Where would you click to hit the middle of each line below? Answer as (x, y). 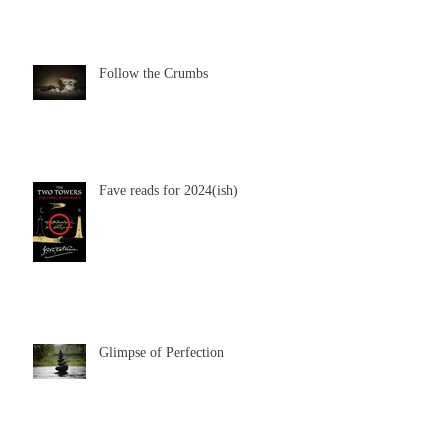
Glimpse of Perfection (161, 352)
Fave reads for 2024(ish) (168, 190)
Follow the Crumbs (153, 73)
